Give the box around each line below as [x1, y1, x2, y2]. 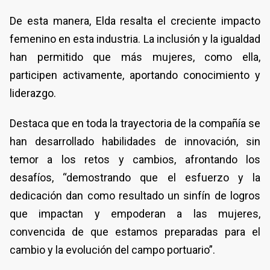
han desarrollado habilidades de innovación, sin [10, 134, 260, 148]
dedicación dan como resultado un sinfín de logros [10, 189, 260, 202]
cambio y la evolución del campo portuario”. [10, 243, 215, 256]
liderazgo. [10, 86, 56, 99]
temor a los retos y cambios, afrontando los [10, 152, 260, 166]
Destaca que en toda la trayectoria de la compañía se [10, 116, 260, 130]
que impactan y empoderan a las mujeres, [10, 207, 260, 220]
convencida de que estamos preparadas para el [10, 225, 260, 238]
